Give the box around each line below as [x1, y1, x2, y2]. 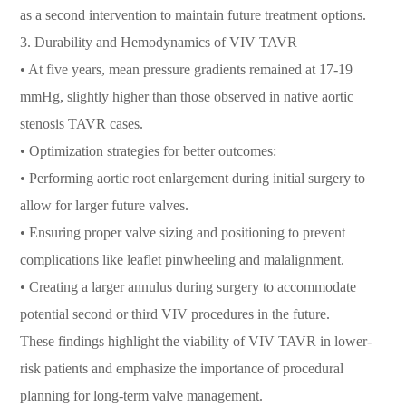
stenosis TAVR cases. [20, 116, 144, 131]
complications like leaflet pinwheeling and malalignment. [20, 252, 345, 267]
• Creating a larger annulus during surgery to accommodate [20, 279, 357, 295]
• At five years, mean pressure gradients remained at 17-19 [20, 62, 353, 77]
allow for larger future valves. [20, 198, 189, 213]
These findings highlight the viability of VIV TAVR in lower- [20, 333, 372, 349]
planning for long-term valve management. [20, 388, 264, 403]
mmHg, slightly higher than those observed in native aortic [20, 89, 354, 104]
